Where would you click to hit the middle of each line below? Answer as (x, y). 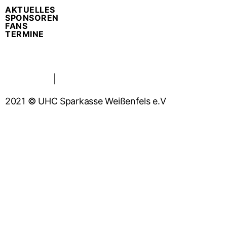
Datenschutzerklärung (105, 79)
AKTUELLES (30, 10)
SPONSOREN (32, 18)
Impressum (28, 79)
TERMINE (25, 34)
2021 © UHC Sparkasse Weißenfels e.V (86, 101)
